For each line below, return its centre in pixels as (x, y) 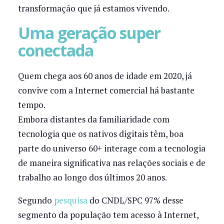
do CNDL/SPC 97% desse (135, 200)
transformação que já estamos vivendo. (93, 8)
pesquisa (70, 200)
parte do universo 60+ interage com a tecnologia (111, 148)
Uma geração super (89, 32)
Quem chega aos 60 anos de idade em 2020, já (105, 75)
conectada (56, 50)
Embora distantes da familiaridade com (93, 119)
